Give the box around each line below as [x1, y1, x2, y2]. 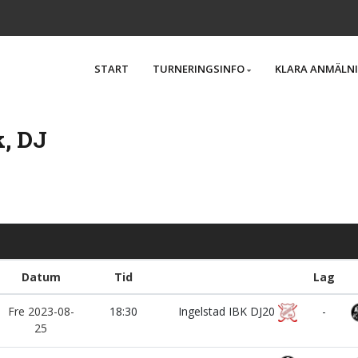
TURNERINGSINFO [153, 62, 245, 76]
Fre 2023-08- [7, 304, 74, 319]
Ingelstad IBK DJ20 [178, 304, 278, 319]
